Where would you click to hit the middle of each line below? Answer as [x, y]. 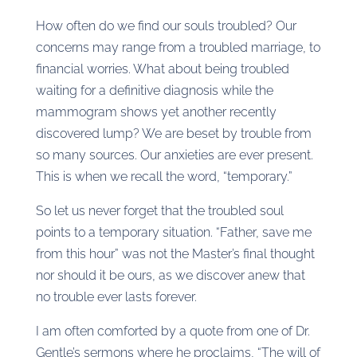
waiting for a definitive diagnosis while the [154, 90]
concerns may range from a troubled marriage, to [178, 47]
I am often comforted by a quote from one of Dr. [173, 331]
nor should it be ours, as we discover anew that [170, 275]
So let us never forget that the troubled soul [159, 211]
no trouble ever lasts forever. [116, 297]
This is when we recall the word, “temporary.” [164, 177]
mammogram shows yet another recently [156, 112]
